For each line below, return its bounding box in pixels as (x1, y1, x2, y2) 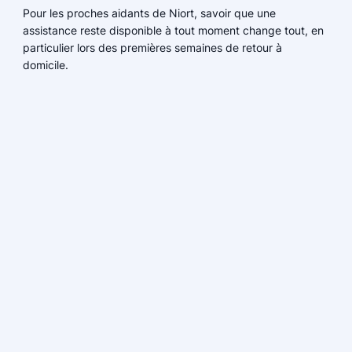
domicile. (22, 58, 68, 72)
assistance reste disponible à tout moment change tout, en (22, 24, 324, 38)
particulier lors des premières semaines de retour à (22, 41, 282, 55)
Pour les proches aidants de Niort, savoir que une (22, 6, 276, 20)
